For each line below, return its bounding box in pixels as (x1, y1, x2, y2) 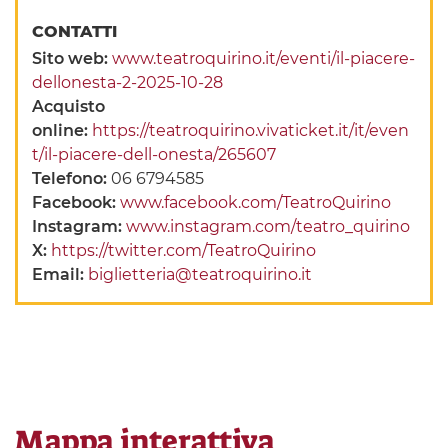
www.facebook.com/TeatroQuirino (120, 193, 392, 213)
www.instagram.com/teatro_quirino (126, 217, 411, 237)
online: (32, 121, 93, 141)
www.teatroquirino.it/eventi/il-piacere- (112, 49, 416, 69)
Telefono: (32, 169, 112, 189)
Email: (32, 265, 89, 285)
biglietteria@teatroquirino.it (88, 265, 313, 285)
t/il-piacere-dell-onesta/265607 (32, 145, 277, 165)
